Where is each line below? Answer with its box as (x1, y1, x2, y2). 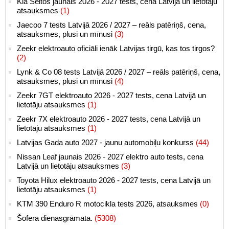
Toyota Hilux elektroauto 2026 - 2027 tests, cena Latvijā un (17, 175, 211, 185)
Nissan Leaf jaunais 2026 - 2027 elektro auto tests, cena (17, 152, 203, 161)
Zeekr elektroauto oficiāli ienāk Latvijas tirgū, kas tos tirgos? (17, 43, 215, 53)
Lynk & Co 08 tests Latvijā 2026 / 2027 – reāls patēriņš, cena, (17, 67, 220, 76)
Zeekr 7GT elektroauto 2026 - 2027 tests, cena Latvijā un (17, 90, 206, 100)
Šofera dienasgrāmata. (17, 213, 95, 222)
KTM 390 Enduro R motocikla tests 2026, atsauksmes (17, 199, 200, 208)
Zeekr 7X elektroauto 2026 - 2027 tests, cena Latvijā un (17, 114, 200, 123)
